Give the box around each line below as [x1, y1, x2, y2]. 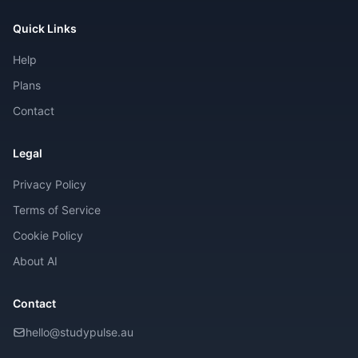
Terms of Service [13, 203, 101, 217]
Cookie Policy [13, 229, 83, 242]
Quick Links [13, 22, 77, 35]
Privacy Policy [13, 177, 86, 191]
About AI [13, 254, 58, 268]
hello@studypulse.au [26, 325, 133, 339]
